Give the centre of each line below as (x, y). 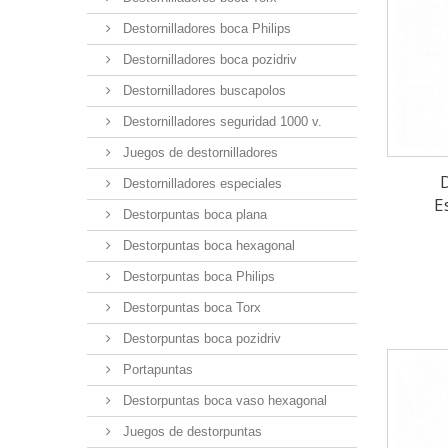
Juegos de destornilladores (198, 153)
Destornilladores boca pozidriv (208, 60)
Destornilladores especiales (200, 184)
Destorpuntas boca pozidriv (200, 339)
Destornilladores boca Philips (205, 29)
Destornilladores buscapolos (202, 91)
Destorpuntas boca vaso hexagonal (223, 401)
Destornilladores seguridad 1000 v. (220, 122)
